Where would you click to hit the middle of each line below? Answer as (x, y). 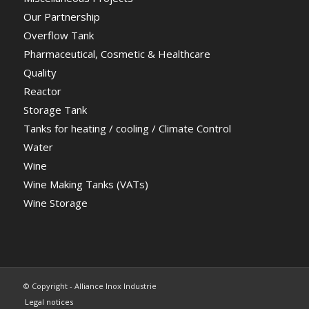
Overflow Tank (58, 36)
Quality (40, 73)
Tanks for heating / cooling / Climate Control (127, 129)
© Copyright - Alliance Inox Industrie (90, 286)
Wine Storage (55, 203)
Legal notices (49, 302)
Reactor (42, 91)
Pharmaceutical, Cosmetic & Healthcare (117, 54)
